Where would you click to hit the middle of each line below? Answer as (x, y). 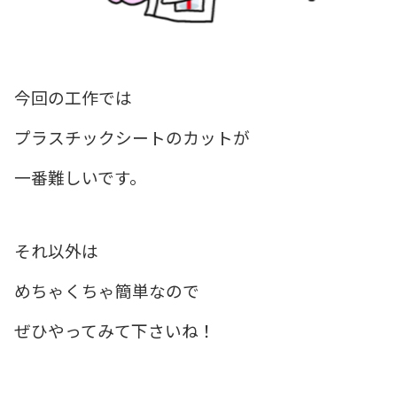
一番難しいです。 (80, 176)
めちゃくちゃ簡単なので (107, 290)
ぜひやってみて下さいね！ (115, 330)
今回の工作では (73, 97)
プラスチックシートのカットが (132, 136)
